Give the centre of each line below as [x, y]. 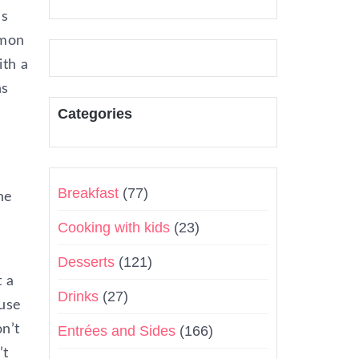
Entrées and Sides [117, 331]
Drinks [78, 296]
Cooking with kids [114, 228]
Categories [95, 114]
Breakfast [88, 193]
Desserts [86, 262]
